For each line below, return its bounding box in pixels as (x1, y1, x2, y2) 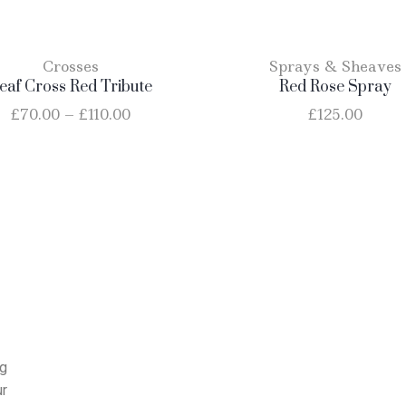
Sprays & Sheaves (269, 56, 402, 76)
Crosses (42, 56, 99, 76)
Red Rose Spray (279, 77, 392, 97)
